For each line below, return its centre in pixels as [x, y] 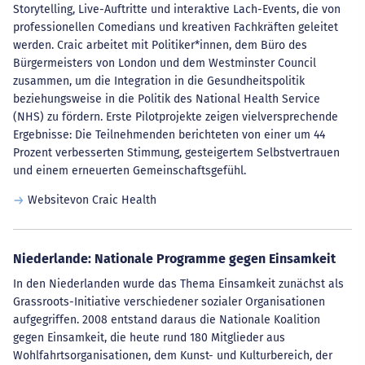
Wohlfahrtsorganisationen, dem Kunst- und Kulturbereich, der [173, 356]
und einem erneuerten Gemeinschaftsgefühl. [130, 171]
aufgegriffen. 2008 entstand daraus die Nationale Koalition [167, 320]
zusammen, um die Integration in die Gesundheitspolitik [159, 81]
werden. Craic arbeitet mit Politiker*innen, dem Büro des [160, 45]
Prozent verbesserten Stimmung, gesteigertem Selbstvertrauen [176, 153]
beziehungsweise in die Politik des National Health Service [167, 99]
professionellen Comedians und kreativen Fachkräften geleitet [176, 27]
